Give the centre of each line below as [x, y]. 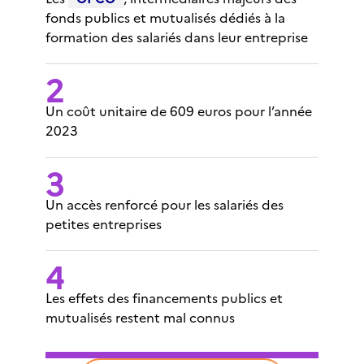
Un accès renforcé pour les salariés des [165, 205]
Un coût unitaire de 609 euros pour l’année [179, 111]
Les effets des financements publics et [164, 298]
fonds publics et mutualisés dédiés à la [165, 18]
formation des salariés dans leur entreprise [177, 37]
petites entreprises [104, 224]
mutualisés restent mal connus [140, 318]
